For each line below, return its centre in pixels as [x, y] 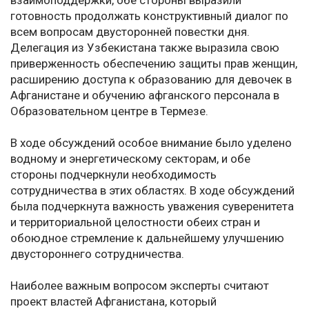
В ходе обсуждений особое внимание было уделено [151, 143]
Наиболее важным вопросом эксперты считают [140, 286]
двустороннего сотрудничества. [97, 254]
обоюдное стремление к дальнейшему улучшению [147, 238]
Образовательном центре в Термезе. [109, 111]
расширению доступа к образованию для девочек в [151, 80]
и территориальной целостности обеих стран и [135, 222]
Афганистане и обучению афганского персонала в [145, 96]
